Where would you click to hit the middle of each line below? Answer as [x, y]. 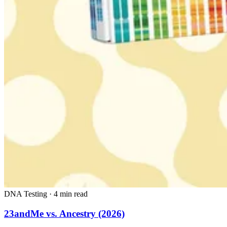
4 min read [71, 194]
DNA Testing [26, 194]
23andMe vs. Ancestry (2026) [64, 213]
